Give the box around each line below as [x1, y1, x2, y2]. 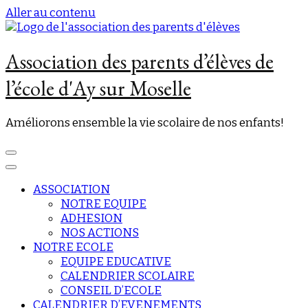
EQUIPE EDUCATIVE [60, 254, 171, 269]
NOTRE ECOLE [33, 240, 113, 255]
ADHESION [60, 211, 122, 226]
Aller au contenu [5, 5, 96, 20]
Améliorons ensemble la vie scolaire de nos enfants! [5, 115, 284, 131]
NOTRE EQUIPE [60, 197, 146, 212]
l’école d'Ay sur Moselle [5, 75, 191, 102]
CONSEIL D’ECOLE [60, 283, 162, 298]
